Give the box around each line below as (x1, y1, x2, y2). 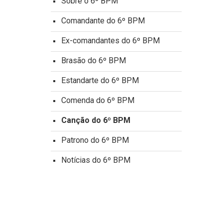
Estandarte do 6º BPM (61, 76, 139, 85)
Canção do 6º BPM (61, 115, 130, 125)
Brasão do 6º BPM (61, 56, 126, 65)
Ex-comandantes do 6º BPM (61, 36, 160, 45)
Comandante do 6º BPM (61, 16, 145, 25)
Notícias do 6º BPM (61, 155, 130, 165)
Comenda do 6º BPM (61, 96, 134, 105)
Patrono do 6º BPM (61, 135, 129, 145)
